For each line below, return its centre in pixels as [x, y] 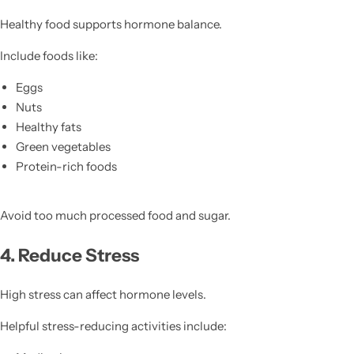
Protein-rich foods [66, 166]
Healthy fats [48, 126]
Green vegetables [63, 146]
